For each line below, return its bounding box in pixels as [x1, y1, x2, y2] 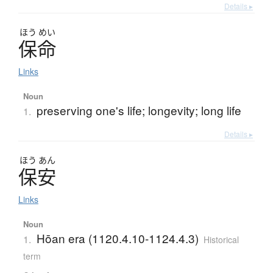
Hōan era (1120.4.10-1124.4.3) [36, 229, 199, 246]
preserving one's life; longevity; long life [36, 101, 241, 118]
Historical [203, 233, 239, 246]
